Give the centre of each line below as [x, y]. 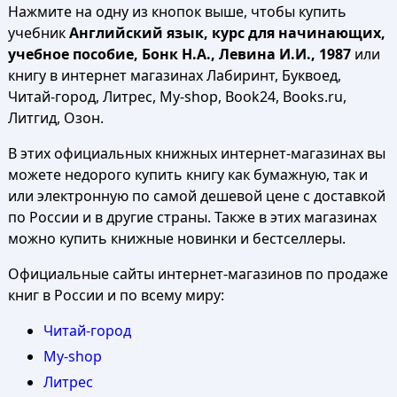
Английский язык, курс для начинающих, [227, 33]
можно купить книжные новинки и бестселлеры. [176, 238]
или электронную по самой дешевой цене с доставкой [196, 196]
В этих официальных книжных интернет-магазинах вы [196, 153]
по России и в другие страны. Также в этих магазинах [192, 217]
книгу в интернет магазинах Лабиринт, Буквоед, [174, 75]
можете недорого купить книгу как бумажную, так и [187, 175]
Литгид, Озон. [55, 118]
